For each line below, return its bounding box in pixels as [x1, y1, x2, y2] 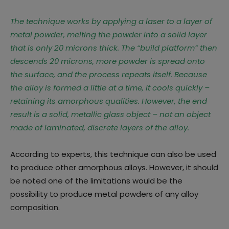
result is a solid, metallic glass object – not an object [10, 109, 211, 120]
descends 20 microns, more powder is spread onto [10, 56, 205, 66]
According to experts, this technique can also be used [10, 149, 216, 159]
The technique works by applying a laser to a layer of [10, 16, 212, 27]
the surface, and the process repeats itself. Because [10, 69, 207, 80]
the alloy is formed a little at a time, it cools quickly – [10, 82, 210, 93]
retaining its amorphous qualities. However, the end [10, 96, 207, 106]
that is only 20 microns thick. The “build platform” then [10, 42, 217, 53]
